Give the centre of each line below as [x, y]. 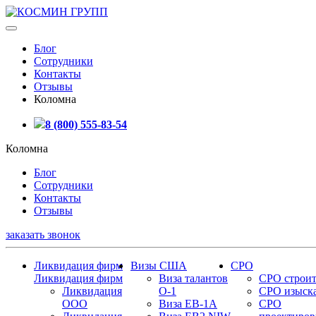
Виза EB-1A [188, 304]
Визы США [159, 266]
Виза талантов [193, 278]
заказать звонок [43, 235]
